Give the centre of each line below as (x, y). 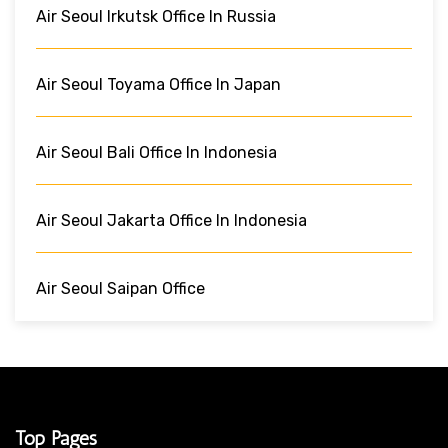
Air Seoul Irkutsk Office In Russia (156, 16)
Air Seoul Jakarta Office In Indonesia (171, 220)
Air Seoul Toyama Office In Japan (158, 84)
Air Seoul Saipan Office (120, 288)
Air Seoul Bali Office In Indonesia (156, 152)
